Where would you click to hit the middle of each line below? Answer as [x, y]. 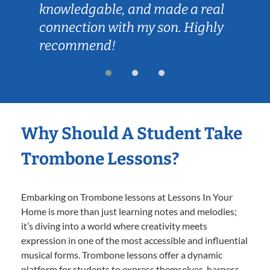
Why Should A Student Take [132, 133]
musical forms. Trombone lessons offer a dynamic [122, 254]
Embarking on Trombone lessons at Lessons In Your [127, 196]
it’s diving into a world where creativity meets [114, 225]
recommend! [77, 45]
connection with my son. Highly [131, 27]
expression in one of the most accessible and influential [134, 240]
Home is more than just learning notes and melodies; [129, 211]
